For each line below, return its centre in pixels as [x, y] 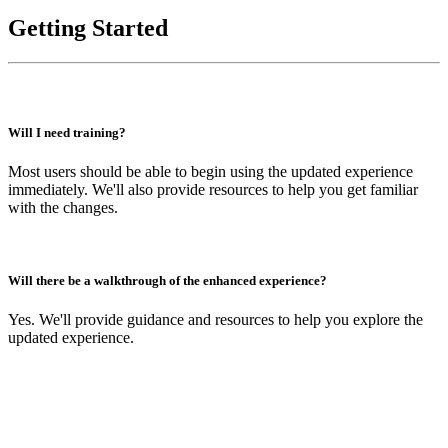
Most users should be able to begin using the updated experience [210, 171]
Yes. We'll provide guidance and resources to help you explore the [215, 320]
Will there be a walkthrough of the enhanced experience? [167, 280]
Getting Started [88, 28]
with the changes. [63, 207]
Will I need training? [67, 132]
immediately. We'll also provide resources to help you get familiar [213, 189]
